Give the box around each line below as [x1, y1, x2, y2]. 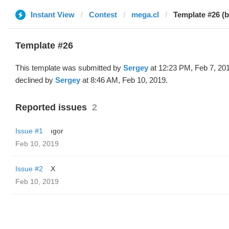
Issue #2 [15, 165, 43, 173]
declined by [15, 76, 55, 84]
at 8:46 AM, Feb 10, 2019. [80, 76, 168, 84]
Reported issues [15, 102, 87, 112]
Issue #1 [15, 127, 43, 135]
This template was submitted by [15, 63, 123, 72]
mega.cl [131, 10, 159, 19]
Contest [89, 10, 117, 19]
